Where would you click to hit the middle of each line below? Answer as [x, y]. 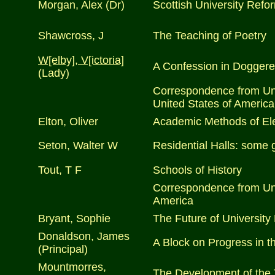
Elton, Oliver [68, 122]
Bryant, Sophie [74, 219]
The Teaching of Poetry [210, 36]
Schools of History [197, 170]
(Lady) [54, 73]
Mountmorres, [72, 267]
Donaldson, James [84, 236]
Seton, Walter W [78, 145]
